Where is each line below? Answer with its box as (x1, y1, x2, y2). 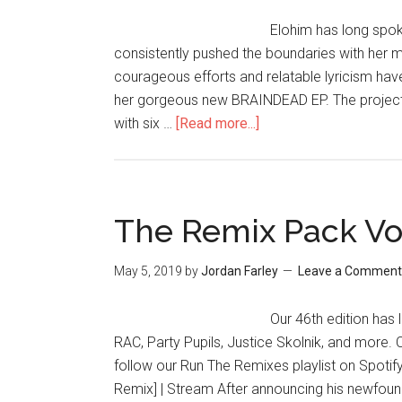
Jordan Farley (201, 264, 278, 278)
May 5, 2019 (114, 264, 182, 278)
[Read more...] (176, 115, 259, 132)
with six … (114, 115, 176, 132)
